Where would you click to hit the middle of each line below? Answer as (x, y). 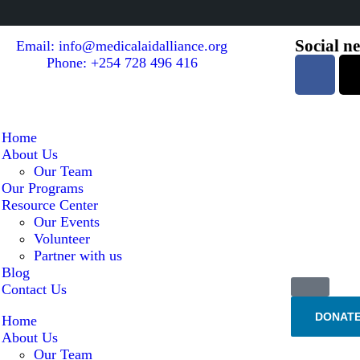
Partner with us (78, 256)
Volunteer (61, 239)
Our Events (66, 222)
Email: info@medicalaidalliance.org (122, 46)
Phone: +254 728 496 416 (122, 63)
